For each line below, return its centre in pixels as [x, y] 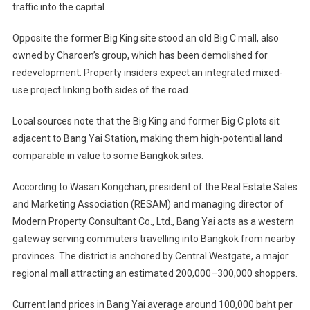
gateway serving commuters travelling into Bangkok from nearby [154, 238]
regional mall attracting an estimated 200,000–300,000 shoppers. [155, 273]
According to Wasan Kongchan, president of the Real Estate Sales [155, 186]
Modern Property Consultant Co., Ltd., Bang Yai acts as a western [153, 221]
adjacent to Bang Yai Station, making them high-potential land [147, 138]
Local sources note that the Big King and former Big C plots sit [146, 121]
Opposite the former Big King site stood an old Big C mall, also [145, 38]
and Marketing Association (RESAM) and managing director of [148, 204]
